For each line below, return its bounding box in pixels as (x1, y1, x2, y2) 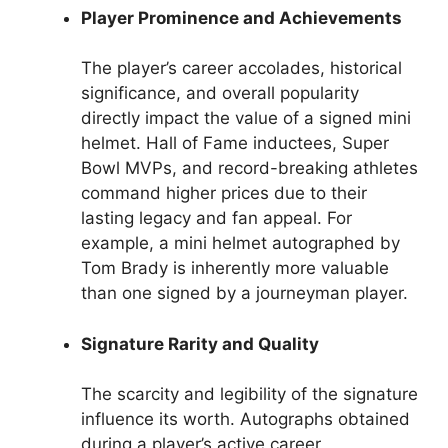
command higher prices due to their (81, 183, 367, 203)
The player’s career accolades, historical (81, 58, 402, 78)
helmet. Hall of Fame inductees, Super (81, 133, 389, 153)
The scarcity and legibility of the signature (81, 384, 418, 404)
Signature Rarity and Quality (81, 333, 319, 354)
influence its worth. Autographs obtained (81, 409, 410, 429)
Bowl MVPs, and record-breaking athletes (81, 158, 418, 178)
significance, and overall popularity (81, 83, 359, 103)
